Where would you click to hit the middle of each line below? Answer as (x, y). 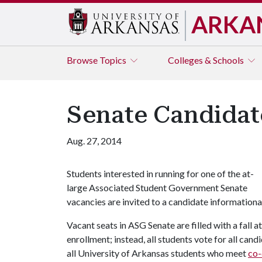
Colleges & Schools (207, 60)
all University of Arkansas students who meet (157, 253)
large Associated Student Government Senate (157, 187)
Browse (83, 60)
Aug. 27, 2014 (94, 141)
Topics (114, 60)
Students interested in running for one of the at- (160, 173)
